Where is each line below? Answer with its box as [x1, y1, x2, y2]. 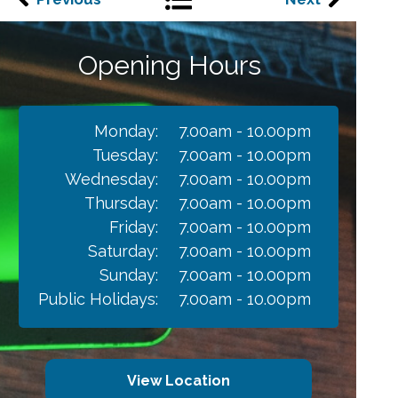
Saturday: [87, 242, 158, 260]
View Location [126, 372, 230, 389]
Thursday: [84, 194, 158, 212]
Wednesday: [64, 170, 158, 188]
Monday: [93, 122, 158, 140]
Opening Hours [77, 50, 261, 81]
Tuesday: [92, 146, 158, 164]
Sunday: [99, 266, 158, 284]
